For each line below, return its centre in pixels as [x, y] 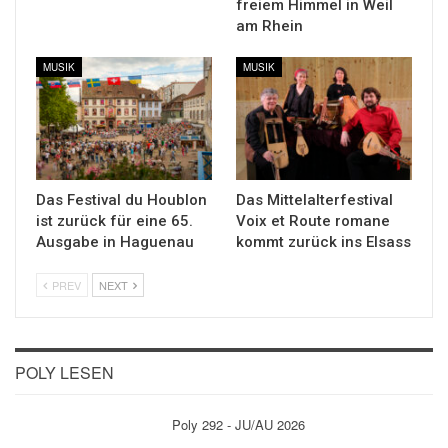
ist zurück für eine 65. [114, 220]
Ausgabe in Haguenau [115, 241]
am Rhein [269, 25]
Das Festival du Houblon [121, 199]
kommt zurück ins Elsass [323, 241]
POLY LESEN [64, 372]
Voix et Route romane [313, 220]
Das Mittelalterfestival [314, 199]
